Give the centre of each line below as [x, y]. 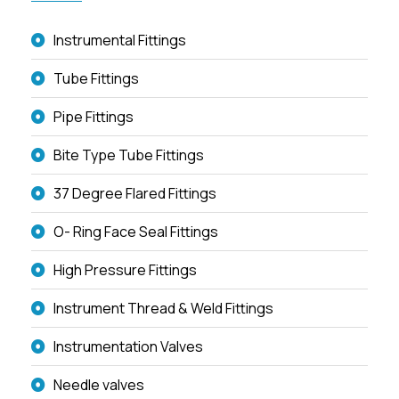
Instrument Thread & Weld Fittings [163, 309]
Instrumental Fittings [120, 41]
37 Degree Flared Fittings [135, 194]
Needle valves [99, 385]
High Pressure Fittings [125, 270]
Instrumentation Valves [128, 347]
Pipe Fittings [94, 117]
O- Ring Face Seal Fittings [136, 232]
